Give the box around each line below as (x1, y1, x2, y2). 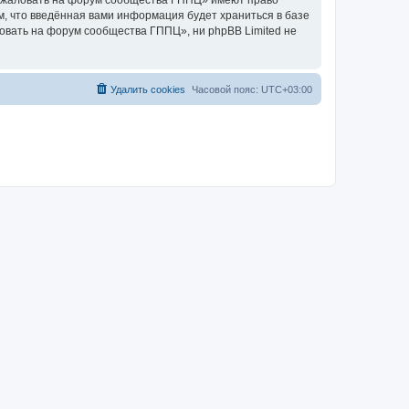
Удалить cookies (110, 84, 185, 95)
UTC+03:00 (261, 84, 312, 95)
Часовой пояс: (192, 84, 261, 95)
